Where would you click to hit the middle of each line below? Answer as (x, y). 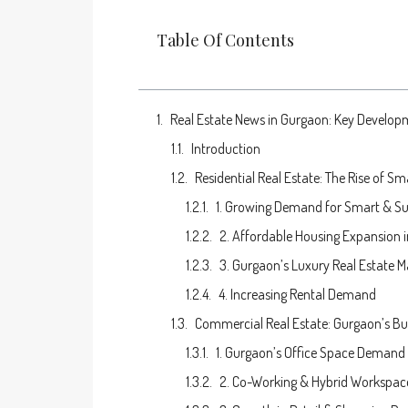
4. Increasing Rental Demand (297, 295)
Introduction (226, 149)
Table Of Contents (225, 41)
